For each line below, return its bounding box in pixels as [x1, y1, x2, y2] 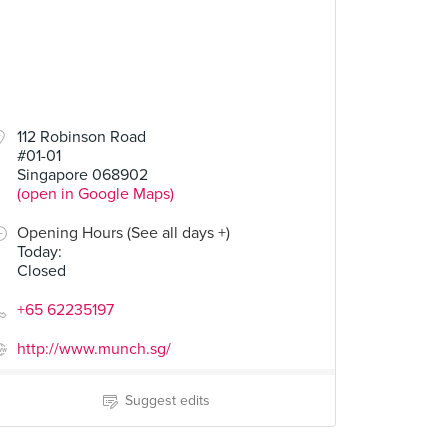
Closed [17, 261, 66, 281]
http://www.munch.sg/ [17, 339, 171, 359]
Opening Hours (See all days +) [17, 223, 230, 243]
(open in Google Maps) [17, 184, 174, 204]
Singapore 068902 [17, 165, 148, 185]
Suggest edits [124, 392, 210, 409]
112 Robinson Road [17, 127, 146, 147]
